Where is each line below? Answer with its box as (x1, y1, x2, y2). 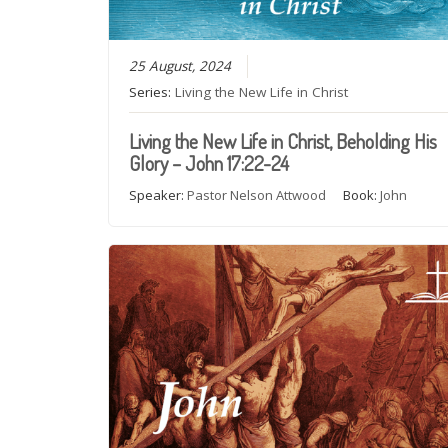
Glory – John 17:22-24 (129, 149, 290, 176)
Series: (129, 82, 176, 101)
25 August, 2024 (129, 56, 232, 75)
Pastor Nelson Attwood (187, 185, 327, 204)
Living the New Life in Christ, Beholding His (129, 127, 438, 154)
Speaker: (129, 185, 188, 204)
